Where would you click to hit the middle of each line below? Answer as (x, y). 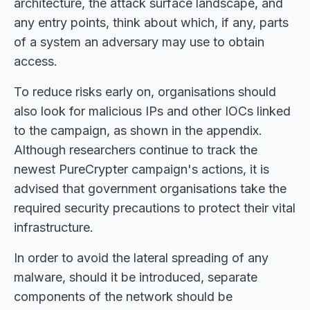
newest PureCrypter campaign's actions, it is (142, 169)
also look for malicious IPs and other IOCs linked (152, 111)
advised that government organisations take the (150, 189)
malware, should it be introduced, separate (136, 277)
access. (36, 61)
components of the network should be (123, 297)
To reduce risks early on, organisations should (145, 92)
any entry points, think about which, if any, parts (151, 22)
